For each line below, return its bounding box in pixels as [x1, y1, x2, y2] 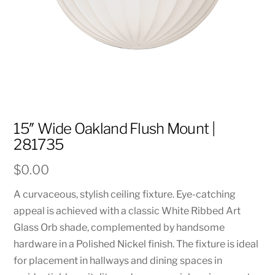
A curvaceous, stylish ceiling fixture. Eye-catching [14, 188, 236, 200]
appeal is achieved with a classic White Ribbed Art [14, 204, 241, 217]
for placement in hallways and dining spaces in [14, 254, 223, 266]
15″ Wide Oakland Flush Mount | [14, 120, 215, 138]
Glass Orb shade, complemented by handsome [14, 221, 225, 233]
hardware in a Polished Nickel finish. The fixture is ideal [14, 238, 259, 250]
